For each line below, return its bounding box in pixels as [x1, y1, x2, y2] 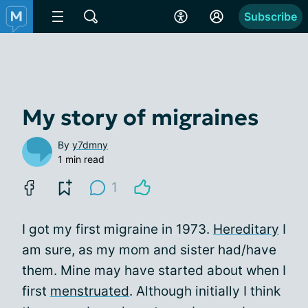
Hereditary [213, 221, 279, 237]
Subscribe [244, 10, 297, 23]
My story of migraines [22, 104, 258, 131]
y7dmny [72, 139, 108, 151]
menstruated [50, 283, 129, 299]
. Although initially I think [129, 283, 280, 299]
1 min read [58, 153, 104, 165]
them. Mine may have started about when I [22, 263, 286, 278]
